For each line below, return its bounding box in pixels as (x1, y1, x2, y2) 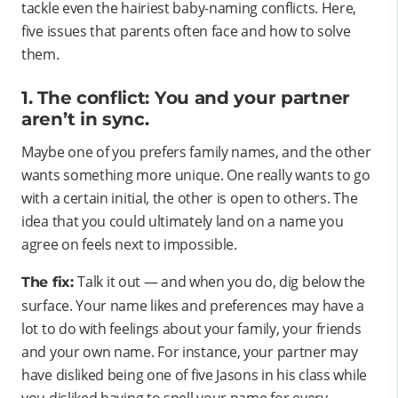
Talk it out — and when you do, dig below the (77, 272, 366, 292)
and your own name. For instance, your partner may (21, 342, 358, 362)
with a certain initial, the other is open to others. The (21, 188, 358, 209)
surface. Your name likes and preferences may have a (21, 296, 364, 316)
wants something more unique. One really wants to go (21, 165, 370, 186)
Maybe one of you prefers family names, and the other (21, 142, 371, 163)
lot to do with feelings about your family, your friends (21, 319, 362, 339)
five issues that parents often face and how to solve (21, 21, 351, 42)
